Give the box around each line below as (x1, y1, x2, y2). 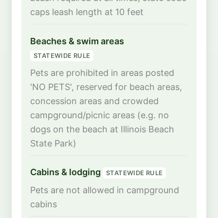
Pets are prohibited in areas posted (30, 67, 174, 78)
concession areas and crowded (30, 95, 159, 106)
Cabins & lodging (30, 167, 103, 178)
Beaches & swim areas (30, 36, 124, 46)
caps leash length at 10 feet (30, 6, 144, 17)
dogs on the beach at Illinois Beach (30, 124, 174, 134)
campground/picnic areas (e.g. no (30, 109, 169, 120)
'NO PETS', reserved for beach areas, (30, 81, 182, 92)
